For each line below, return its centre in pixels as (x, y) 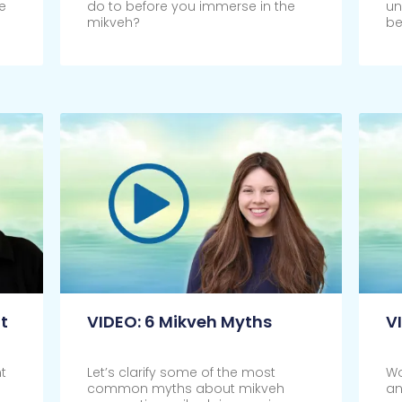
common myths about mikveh (185, 389)
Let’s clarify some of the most (181, 373)
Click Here (119, 46)
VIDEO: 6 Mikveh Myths (179, 322)
